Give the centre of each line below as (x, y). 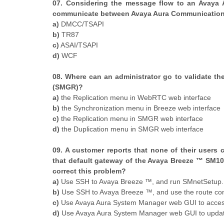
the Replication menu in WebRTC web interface (135, 97)
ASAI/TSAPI (78, 45)
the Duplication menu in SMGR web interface (131, 129)
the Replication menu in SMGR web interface (131, 118)
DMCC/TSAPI (81, 24)
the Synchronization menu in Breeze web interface (140, 108)
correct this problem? (89, 171)
